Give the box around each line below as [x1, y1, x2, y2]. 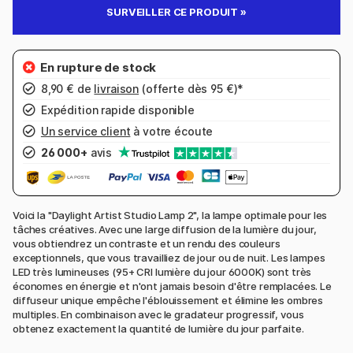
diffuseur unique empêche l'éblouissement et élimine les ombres [13, 294, 324, 307]
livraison [94, 81, 139, 95]
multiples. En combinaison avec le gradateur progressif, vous [13, 308, 304, 321]
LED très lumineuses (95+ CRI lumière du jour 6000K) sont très [13, 266, 312, 279]
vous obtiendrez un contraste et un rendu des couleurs [13, 237, 281, 251]
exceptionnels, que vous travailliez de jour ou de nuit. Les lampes [13, 251, 325, 265]
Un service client [40, 124, 131, 138]
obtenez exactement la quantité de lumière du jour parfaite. [13, 322, 304, 336]
